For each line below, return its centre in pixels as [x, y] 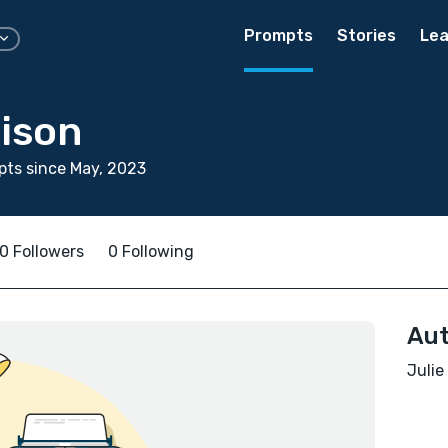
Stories [366, 35]
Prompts [278, 35]
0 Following [151, 251]
